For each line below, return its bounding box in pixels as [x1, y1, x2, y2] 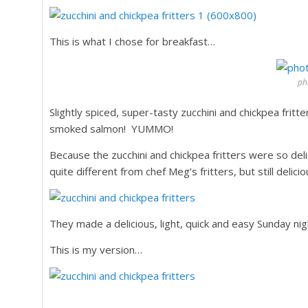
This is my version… [49, 243, 142, 256]
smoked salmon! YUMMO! [49, 122, 173, 135]
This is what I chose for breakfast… [49, 34, 215, 48]
